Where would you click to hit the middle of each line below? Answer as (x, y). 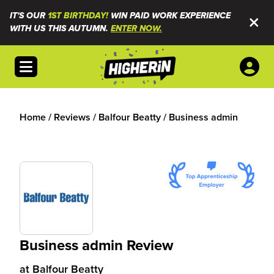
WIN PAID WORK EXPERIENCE (169, 16)
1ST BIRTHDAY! (78, 16)
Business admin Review (96, 245)
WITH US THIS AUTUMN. (60, 29)
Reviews (72, 117)
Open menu (44, 63)
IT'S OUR (29, 16)
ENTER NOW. (136, 29)
